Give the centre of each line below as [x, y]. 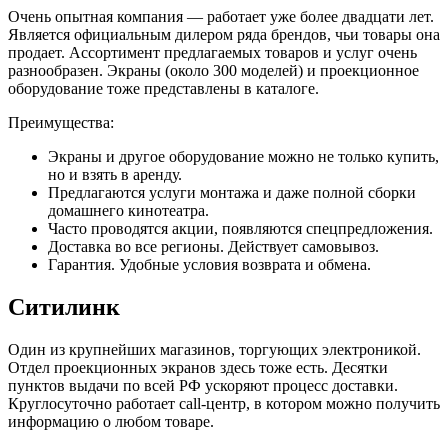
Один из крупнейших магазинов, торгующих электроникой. [214, 349]
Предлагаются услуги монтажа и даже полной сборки [232, 192]
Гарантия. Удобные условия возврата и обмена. [209, 264]
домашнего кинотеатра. [128, 210]
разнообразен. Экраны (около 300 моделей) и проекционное [213, 70]
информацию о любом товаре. [111, 421]
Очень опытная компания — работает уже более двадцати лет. [221, 16]
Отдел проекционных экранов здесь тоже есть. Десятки [198, 367]
